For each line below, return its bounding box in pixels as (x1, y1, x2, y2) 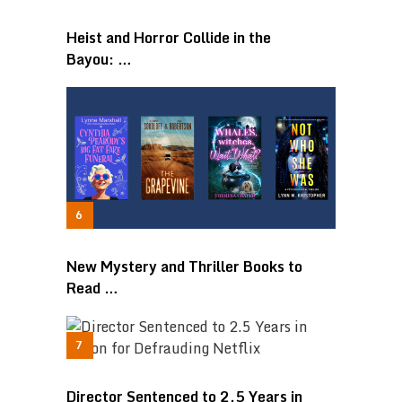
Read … (66, 275, 118, 300)
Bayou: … (66, 48, 132, 72)
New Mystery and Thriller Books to (66, 254, 302, 278)
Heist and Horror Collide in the (66, 26, 271, 50)
